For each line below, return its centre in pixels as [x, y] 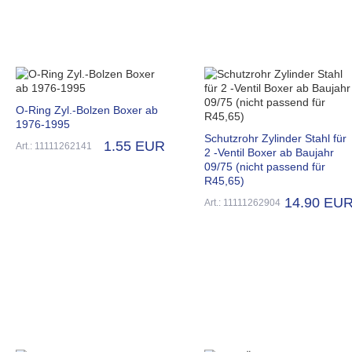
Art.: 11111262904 [242, 202]
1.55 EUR [134, 146]
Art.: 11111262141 [54, 146]
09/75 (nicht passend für [265, 166]
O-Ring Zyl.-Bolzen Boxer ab [87, 110]
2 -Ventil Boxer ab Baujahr [269, 152]
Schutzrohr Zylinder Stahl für [275, 138]
